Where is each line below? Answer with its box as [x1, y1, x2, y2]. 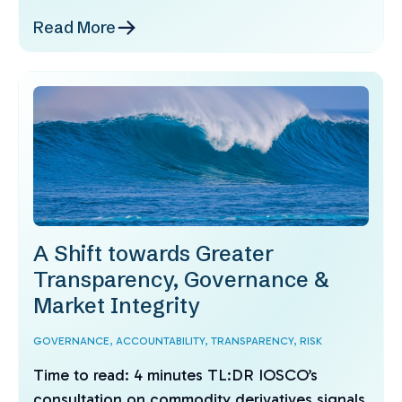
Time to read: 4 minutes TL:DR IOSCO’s [33, 365, 318, 386]
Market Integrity [33, 293, 200, 319]
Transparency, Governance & [33, 267, 329, 293]
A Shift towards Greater [33, 240, 274, 267]
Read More [33, 16, 116, 38]
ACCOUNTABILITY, [116, 335, 211, 348]
